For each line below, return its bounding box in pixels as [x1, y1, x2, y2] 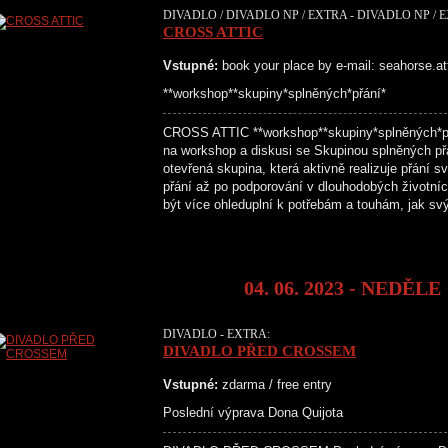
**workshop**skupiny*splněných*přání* [163, 86, 386, 101]
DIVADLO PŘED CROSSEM [163, 343, 356, 359]
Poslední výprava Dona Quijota [163, 405, 343, 420]
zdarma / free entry [218, 377, 332, 392]
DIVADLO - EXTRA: [163, 327, 270, 341]
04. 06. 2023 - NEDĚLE [244, 277, 441, 299]
